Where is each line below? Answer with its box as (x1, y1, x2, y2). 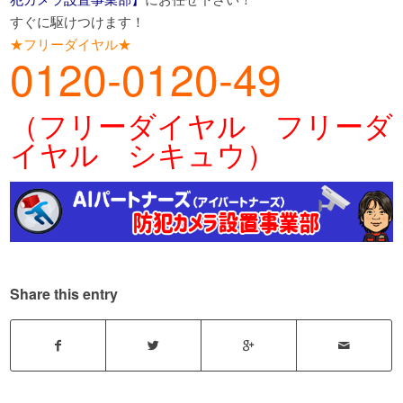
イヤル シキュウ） (10, 131, 276, 174)
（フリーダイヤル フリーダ (10, 103, 393, 145)
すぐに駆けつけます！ (10, 12, 146, 31)
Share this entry (10, 282, 119, 304)
